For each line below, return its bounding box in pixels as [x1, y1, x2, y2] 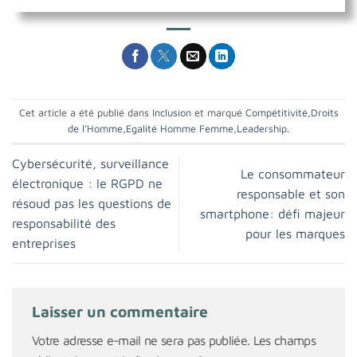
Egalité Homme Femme [126, 122, 233, 135]
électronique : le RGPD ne [12, 176, 163, 191]
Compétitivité [245, 106, 308, 119]
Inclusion [151, 106, 191, 119]
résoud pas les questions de [12, 196, 171, 211]
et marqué [190, 106, 245, 119]
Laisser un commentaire [32, 301, 212, 320]
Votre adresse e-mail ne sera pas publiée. [32, 333, 250, 348]
